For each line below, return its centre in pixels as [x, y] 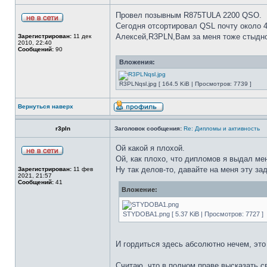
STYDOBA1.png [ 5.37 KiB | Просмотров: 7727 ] [193, 214]
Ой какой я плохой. [150, 148]
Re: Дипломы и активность [222, 128]
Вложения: [137, 62]
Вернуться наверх [46, 106]
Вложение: [139, 190]
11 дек [81, 36]
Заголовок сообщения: [148, 128]
